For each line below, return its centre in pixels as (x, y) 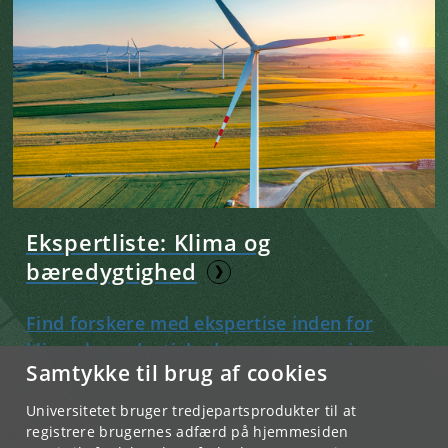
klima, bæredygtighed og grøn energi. (192, 350)
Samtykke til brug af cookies (177, 373)
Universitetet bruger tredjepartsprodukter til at (191, 410)
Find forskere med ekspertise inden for (200, 323)
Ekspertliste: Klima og (148, 242)
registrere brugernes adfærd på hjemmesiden (187, 431)
